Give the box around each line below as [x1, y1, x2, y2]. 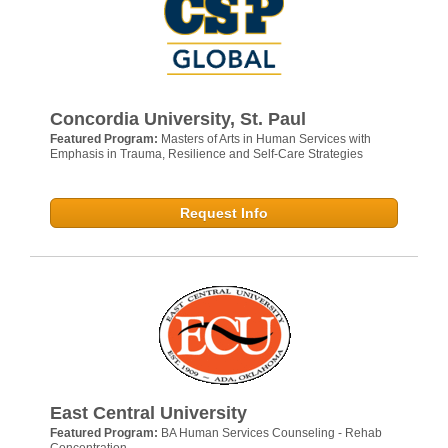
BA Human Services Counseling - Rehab [161, 425, 382, 440]
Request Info [180, 204, 268, 221]
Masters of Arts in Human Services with [161, 131, 371, 146]
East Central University [50, 402, 247, 423]
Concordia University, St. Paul [50, 108, 306, 129]
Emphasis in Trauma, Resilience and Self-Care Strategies [50, 146, 363, 161]
